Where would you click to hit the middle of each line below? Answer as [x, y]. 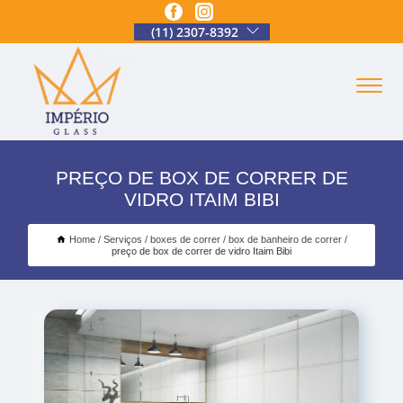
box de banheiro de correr [285, 239]
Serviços [123, 239]
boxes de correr [185, 239]
